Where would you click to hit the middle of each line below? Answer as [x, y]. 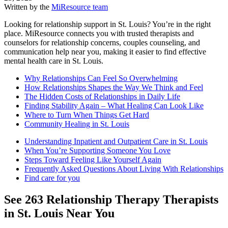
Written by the [27, 7]
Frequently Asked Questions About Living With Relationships [124, 169]
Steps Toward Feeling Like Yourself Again [93, 160]
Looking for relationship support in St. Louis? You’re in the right [107, 24]
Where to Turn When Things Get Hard [87, 115]
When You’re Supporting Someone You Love [97, 151]
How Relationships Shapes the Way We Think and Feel [114, 88]
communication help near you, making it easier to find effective [105, 52]
